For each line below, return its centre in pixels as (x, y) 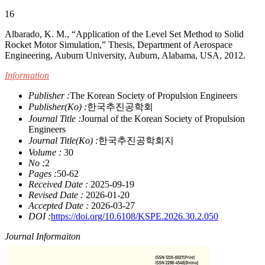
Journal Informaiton (43, 236)
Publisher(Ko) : (58, 107)
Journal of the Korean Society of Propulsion (163, 119)
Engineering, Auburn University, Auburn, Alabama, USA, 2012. (125, 55)
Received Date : (58, 184)
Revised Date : (56, 195)
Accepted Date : (59, 206)
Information (27, 75)
